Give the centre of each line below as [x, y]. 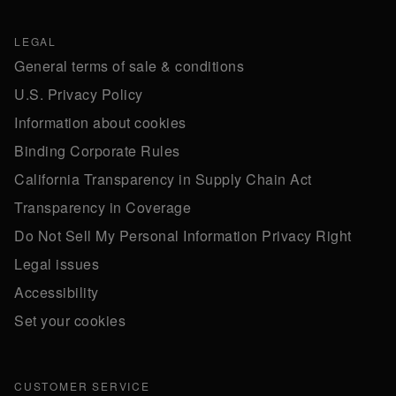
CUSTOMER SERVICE [82, 386]
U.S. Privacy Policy [79, 94]
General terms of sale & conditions [129, 66]
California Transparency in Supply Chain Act [163, 179]
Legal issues [57, 264]
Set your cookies [70, 320]
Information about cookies [100, 122]
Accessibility [57, 292]
